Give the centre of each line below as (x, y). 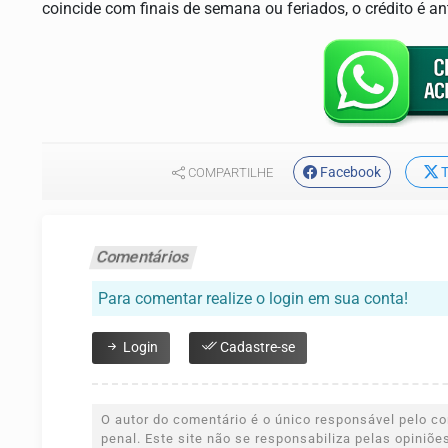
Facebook (350, 173)
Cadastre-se (256, 348)
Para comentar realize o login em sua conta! (253, 299)
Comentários (143, 257)
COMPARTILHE (229, 173)
